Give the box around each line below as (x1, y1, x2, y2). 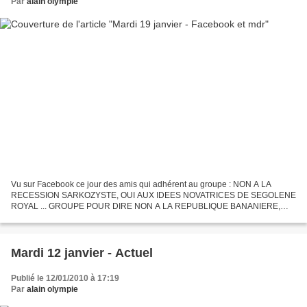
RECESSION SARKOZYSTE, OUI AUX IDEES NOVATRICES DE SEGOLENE (11, 191, 296, 201)
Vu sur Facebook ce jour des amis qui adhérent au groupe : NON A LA (11, 180, 271, 190)
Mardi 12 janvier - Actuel (11, 246, 153, 260)
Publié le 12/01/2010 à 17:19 (11, 273, 119, 284)
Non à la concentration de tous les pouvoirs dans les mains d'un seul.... (11, 212, 274, 223)
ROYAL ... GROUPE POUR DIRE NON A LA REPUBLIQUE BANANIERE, (11, 201, 280, 212)
